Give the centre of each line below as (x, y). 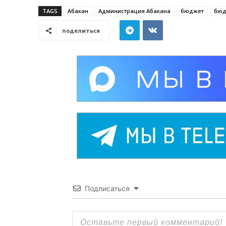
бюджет (192, 11)
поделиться (81, 31)
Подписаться (107, 189)
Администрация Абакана (134, 11)
